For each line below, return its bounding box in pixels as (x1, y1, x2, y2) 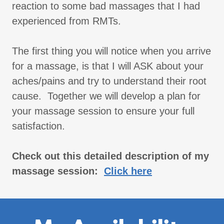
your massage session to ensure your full (12, 105, 194, 117)
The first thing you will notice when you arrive (12, 45, 211, 57)
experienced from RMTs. (12, 15, 127, 27)
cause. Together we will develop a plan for (12, 90, 200, 102)
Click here (104, 165, 152, 177)
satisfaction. (12, 120, 65, 132)
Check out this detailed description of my (12, 150, 209, 162)
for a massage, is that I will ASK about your (12, 60, 203, 72)
